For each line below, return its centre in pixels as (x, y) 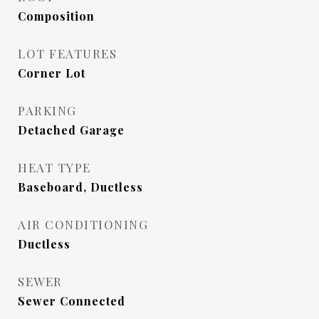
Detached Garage (71, 130)
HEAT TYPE (54, 167)
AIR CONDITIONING (83, 224)
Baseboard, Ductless (80, 187)
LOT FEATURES (67, 53)
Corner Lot (52, 73)
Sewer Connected (72, 301)
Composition (56, 16)
